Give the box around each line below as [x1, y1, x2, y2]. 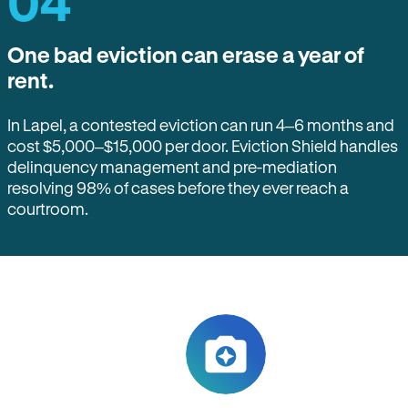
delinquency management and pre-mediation [7, 158, 337, 176]
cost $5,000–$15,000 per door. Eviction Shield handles [7, 137, 398, 155]
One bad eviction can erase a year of [7, 42, 364, 67]
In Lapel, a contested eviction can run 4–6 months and [7, 116, 394, 134]
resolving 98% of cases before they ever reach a [7, 178, 349, 197]
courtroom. [7, 199, 88, 218]
